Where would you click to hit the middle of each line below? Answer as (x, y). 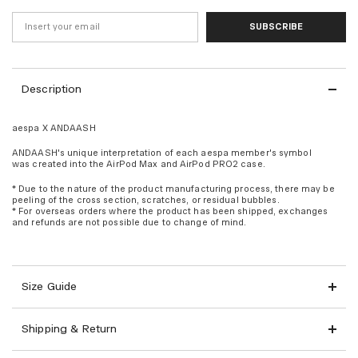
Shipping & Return (70, 328)
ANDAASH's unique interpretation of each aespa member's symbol (162, 153)
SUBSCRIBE (276, 26)
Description (52, 89)
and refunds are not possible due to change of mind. (129, 222)
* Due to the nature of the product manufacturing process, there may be (173, 189)
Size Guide (50, 286)
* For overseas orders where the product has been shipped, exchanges (170, 211)
